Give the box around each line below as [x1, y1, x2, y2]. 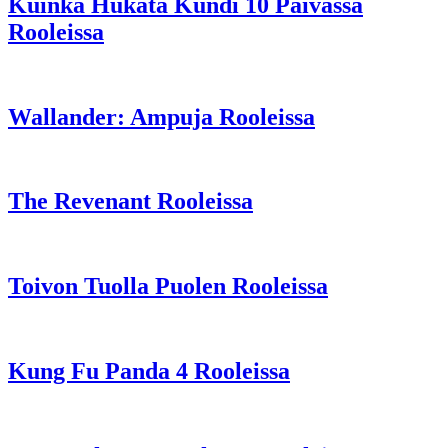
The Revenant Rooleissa [8, 188, 253, 215]
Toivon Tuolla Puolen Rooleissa [8, 273, 328, 300]
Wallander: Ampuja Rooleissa [8, 103, 315, 130]
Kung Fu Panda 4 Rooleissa [8, 358, 290, 385]
